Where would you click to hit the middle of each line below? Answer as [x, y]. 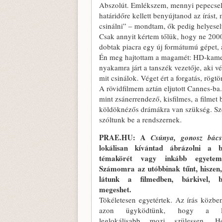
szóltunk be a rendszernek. [140, 119]
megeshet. [115, 189]
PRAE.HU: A [125, 137]
